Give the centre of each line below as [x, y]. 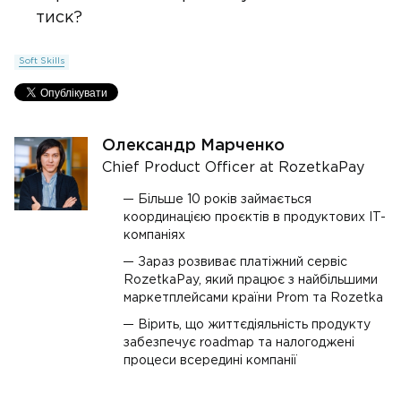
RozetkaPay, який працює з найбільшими [251, 280]
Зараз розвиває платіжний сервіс [243, 262]
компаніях [154, 235]
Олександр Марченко [193, 146]
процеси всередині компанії [210, 361]
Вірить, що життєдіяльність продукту [254, 325]
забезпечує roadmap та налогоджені [239, 343]
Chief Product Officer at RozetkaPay [233, 168]
